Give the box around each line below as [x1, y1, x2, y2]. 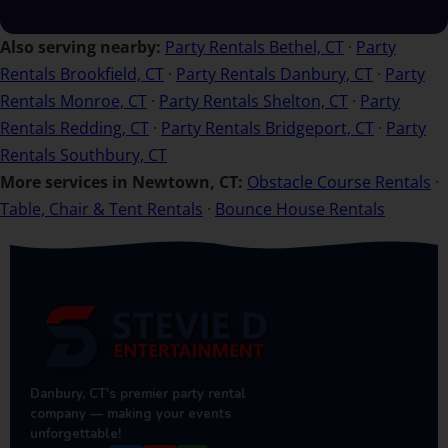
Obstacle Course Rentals [247, 171, 431, 194]
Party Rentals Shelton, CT [159, 90, 348, 113]
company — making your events [30, 405, 231, 424]
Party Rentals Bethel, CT [165, 36, 344, 59]
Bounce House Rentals [215, 198, 385, 221]
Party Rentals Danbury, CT [176, 63, 373, 86]
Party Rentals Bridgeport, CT [161, 117, 374, 140]
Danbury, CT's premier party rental [30, 385, 246, 404]
